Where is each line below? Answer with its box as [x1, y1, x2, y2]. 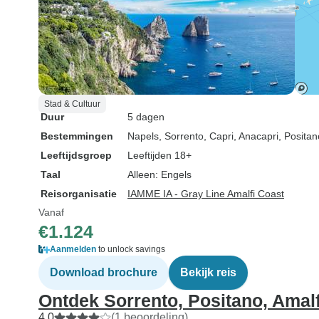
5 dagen [127, 111, 164, 122]
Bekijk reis [180, 266, 236, 278]
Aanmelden [50, 244, 96, 254]
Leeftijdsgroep [41, 150, 112, 161]
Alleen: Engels [127, 169, 192, 180]
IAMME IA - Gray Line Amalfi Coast [127, 188, 284, 199]
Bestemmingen [41, 130, 113, 142]
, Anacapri [234, 130, 278, 142]
